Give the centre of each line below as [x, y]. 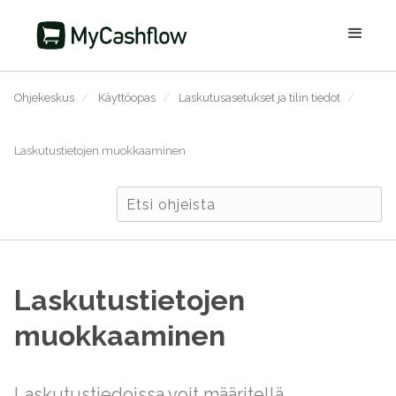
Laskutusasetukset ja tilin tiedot [259, 98]
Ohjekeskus [44, 98]
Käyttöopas [126, 98]
